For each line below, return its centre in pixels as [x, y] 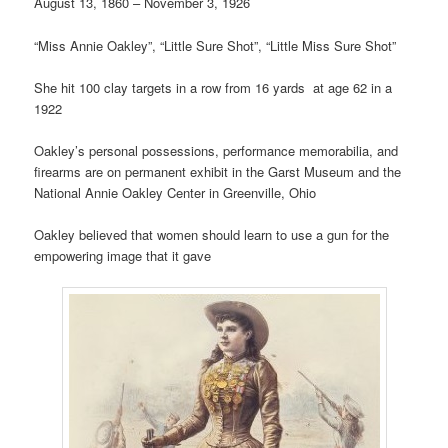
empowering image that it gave [123, 255]
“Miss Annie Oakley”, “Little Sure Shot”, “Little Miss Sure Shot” [215, 45]
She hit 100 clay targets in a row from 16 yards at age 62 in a [213, 87]
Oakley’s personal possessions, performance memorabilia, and [216, 150]
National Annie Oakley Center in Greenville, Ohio [175, 192]
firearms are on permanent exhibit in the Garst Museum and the [218, 171]
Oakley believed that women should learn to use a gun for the [212, 234]
